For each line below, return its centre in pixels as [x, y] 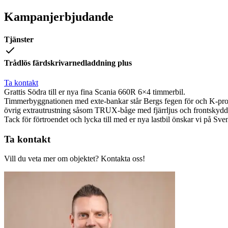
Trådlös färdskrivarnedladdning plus [68, 63]
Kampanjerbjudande [59, 17]
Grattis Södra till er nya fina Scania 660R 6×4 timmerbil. [95, 92]
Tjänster [19, 39]
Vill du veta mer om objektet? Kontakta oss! [75, 159]
